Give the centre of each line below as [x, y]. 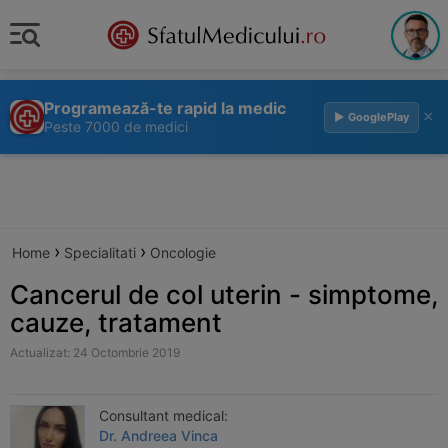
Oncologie [183, 252]
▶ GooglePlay [371, 116]
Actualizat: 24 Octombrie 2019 [95, 352]
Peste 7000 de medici [116, 126]
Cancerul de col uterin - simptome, [224, 294]
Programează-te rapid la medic [165, 108]
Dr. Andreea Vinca [158, 435]
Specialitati [100, 252]
